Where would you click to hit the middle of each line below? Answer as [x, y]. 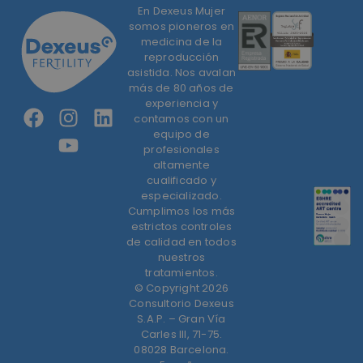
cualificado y [181, 180]
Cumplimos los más [181, 211]
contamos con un [181, 118]
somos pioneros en [181, 26]
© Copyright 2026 [181, 288]
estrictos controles [181, 226]
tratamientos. [181, 272]
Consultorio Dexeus [181, 303]
